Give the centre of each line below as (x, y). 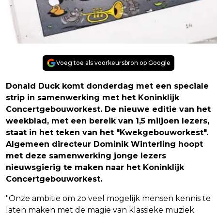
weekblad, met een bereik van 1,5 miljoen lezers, (108, 121)
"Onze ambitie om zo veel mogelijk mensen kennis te (108, 199)
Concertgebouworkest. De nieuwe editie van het (108, 109)
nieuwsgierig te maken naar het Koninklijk (95, 168)
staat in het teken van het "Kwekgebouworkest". (107, 133)
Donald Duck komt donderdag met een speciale (107, 86)
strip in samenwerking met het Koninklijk (93, 98)
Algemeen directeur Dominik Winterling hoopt (104, 144)
